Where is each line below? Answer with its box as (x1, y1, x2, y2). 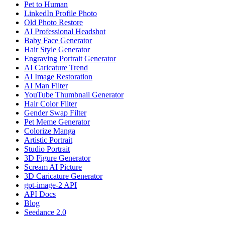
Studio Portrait (24, 145, 70, 154)
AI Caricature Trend (24, 63, 88, 72)
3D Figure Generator (24, 154, 90, 163)
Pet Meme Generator (24, 118, 90, 127)
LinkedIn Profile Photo (24, 9, 97, 18)
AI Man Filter (24, 81, 68, 90)
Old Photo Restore (24, 18, 83, 27)
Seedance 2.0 (24, 208, 66, 217)
